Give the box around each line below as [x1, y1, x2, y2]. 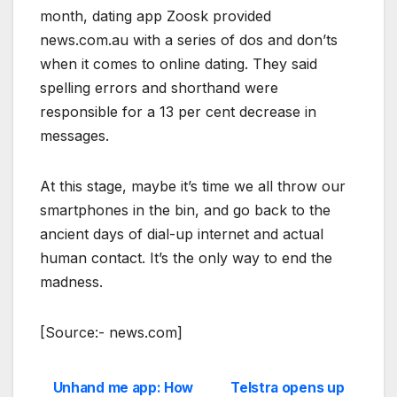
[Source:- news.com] [40, 323, 183, 341]
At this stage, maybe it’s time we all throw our [40, 176, 346, 195]
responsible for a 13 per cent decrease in [40, 102, 316, 121]
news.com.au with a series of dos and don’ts [40, 30, 338, 49]
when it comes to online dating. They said [40, 54, 317, 73]
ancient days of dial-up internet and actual [40, 224, 323, 243]
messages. [40, 126, 109, 144]
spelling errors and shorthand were [40, 78, 278, 97]
